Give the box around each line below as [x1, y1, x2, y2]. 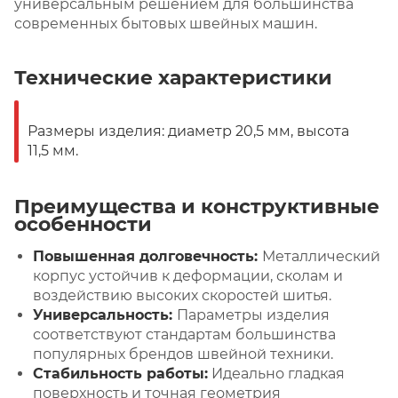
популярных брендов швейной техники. [33, 345, 333, 362]
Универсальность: [33, 306, 177, 323]
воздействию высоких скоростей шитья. [33, 286, 331, 304]
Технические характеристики [14, 65, 332, 90]
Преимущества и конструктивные [14, 194, 379, 219]
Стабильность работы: [33, 364, 208, 382]
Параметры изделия [177, 306, 330, 323]
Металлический [262, 247, 380, 265]
